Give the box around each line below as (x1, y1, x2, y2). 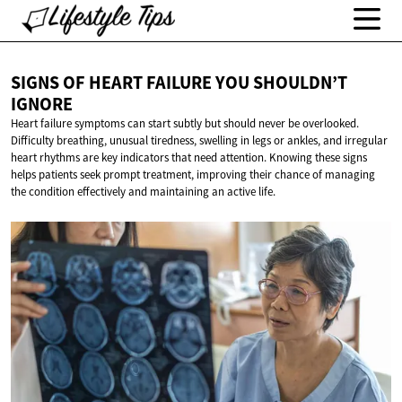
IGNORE (11, 92, 73, 117)
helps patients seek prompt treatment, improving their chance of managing (11, 167, 375, 183)
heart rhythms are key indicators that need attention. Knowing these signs (11, 150, 367, 166)
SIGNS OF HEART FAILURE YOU (11, 71, 253, 95)
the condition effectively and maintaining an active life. (11, 184, 275, 200)
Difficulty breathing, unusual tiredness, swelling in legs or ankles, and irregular (11, 133, 388, 149)
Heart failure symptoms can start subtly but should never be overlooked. (11, 116, 359, 132)
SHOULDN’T (253, 71, 347, 95)
